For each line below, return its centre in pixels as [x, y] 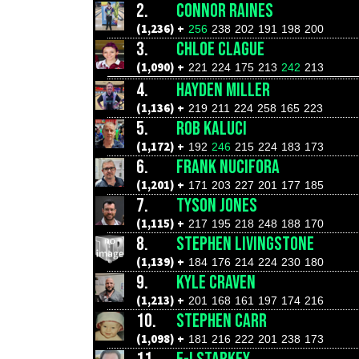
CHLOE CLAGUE [220, 49]
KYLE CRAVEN [216, 282]
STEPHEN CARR [222, 321]
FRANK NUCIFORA [228, 167]
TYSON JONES [217, 206]
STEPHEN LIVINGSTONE [245, 244]
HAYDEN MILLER [223, 90]
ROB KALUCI [212, 129]
